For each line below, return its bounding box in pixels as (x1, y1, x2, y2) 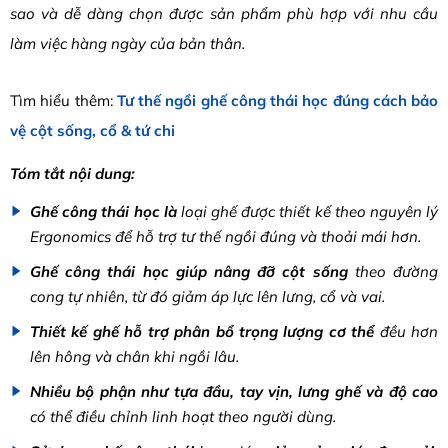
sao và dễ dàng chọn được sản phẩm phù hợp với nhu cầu (10, 4, 438, 24)
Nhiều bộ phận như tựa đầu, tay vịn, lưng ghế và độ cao (30, 382, 438, 401)
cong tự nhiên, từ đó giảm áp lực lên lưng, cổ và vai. (30, 287, 385, 306)
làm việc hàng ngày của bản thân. (10, 34, 245, 54)
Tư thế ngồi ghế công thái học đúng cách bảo (116, 90, 438, 110)
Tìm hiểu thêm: (10, 90, 117, 110)
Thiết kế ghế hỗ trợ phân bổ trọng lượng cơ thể (30, 322, 375, 341)
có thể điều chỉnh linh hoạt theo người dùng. (30, 407, 336, 426)
